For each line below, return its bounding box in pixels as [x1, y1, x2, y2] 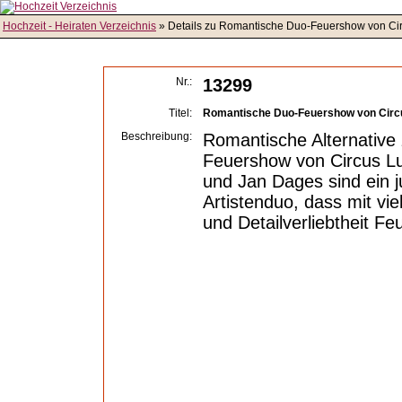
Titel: [169, 107, 192, 119]
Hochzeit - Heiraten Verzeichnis [3, 20, 156, 32]
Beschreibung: [121, 130, 192, 143]
